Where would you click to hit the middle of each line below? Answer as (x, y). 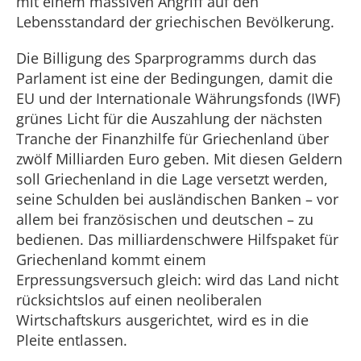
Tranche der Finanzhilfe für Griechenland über (172, 139)
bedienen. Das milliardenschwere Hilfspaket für (177, 239)
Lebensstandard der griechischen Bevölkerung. (175, 22)
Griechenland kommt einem (111, 259)
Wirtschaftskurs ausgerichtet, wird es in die (162, 320)
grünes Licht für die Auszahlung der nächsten (169, 118)
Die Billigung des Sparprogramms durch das (166, 58)
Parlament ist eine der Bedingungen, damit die (174, 78)
